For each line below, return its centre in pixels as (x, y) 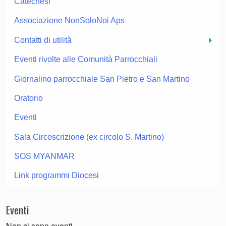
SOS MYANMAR (44, 156)
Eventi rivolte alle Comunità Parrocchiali (86, 60)
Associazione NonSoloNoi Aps (69, 21)
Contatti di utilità (43, 40)
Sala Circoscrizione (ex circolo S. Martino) (89, 137)
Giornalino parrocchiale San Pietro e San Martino (102, 79)
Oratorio (29, 98)
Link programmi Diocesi (56, 176)
